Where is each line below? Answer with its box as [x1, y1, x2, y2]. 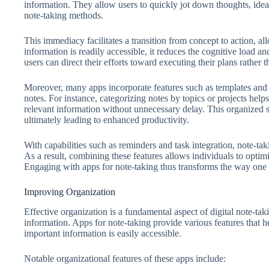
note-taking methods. [24, 10, 103, 21]
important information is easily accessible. [24, 228, 181, 239]
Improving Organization [24, 187, 115, 198]
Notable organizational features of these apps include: [24, 253, 226, 264]
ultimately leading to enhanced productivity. [24, 115, 189, 125]
